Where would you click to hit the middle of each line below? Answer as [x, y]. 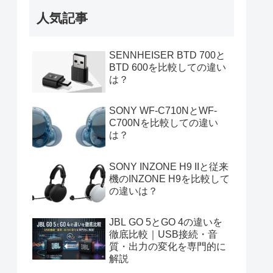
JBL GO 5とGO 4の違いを [166, 222]
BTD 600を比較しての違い [168, 67]
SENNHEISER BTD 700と [167, 55]
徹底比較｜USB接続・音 [163, 235]
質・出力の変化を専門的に [168, 247]
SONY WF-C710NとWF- [163, 111]
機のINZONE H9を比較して [169, 179]
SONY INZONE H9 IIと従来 [169, 166]
